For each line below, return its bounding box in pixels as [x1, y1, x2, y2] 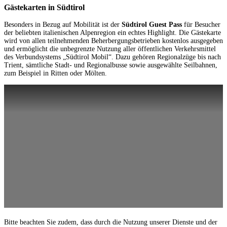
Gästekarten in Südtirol [4, 2, 85, 12]
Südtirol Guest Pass [122, 21, 182, 29]
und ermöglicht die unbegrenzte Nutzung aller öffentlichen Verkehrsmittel [4, 45, 216, 53]
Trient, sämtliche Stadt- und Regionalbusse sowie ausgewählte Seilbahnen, [4, 61, 217, 69]
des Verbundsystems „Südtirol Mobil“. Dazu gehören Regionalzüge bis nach [4, 53, 221, 61]
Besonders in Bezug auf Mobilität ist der [4, 21, 122, 29]
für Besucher [182, 21, 220, 29]
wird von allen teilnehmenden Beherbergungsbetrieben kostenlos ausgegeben [4, 37, 223, 45]
